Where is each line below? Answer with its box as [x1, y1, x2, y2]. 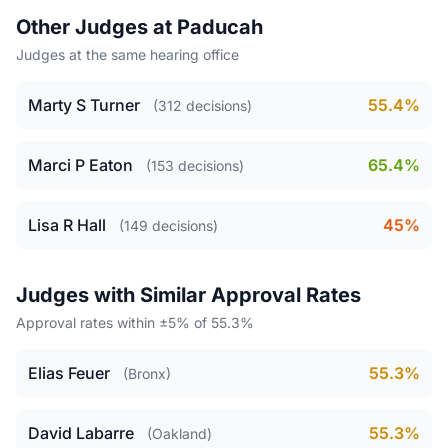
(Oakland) [147, 425, 212, 442]
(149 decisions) [119, 217, 218, 234]
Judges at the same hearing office [16, 46, 239, 63]
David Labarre [28, 423, 134, 443]
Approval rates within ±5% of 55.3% [16, 314, 254, 331]
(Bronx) [123, 365, 171, 382]
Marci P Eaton [28, 155, 133, 175]
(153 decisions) [146, 157, 244, 174]
